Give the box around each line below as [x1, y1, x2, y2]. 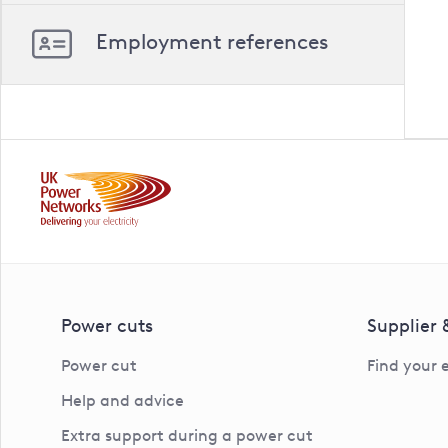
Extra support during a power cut [61, 426, 313, 446]
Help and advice [61, 391, 184, 411]
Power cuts [61, 315, 153, 338]
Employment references [96, 28, 328, 54]
